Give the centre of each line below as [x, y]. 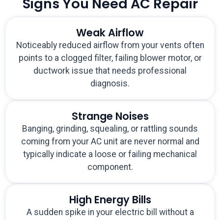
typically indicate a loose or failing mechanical [110, 154]
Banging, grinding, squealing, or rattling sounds [110, 129]
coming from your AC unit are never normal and [110, 142]
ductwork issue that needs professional [110, 71]
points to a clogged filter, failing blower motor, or [110, 58]
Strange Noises [110, 116]
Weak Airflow [110, 33]
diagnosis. [110, 84]
